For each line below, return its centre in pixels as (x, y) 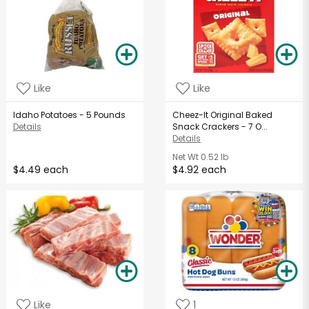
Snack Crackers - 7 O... (220, 127)
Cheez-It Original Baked (223, 115)
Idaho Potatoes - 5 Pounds (69, 115)
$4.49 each (40, 170)
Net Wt (186, 157)
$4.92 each (200, 170)
